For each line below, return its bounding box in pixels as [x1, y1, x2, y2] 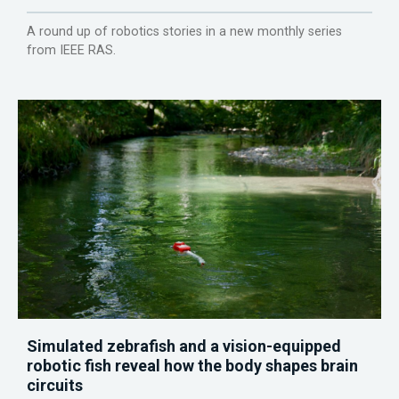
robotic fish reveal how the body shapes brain [27, 356, 358, 376]
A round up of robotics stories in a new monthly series [27, 24, 342, 40]
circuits [27, 376, 83, 395]
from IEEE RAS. [27, 43, 116, 59]
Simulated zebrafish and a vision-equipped [27, 337, 341, 356]
